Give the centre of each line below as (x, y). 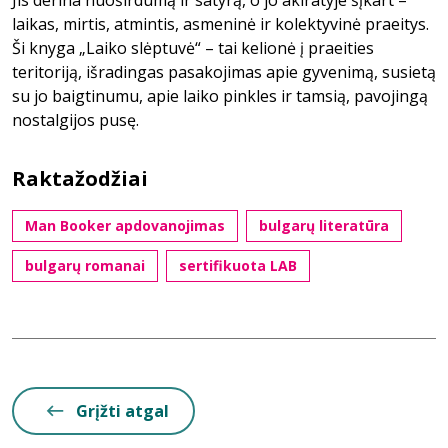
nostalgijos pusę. (75, 120)
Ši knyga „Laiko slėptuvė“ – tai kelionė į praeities (193, 48)
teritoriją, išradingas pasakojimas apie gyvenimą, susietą (224, 72)
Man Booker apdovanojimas (125, 225)
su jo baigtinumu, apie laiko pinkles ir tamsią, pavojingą (220, 96)
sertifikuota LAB (238, 265)
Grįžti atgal (122, 411)
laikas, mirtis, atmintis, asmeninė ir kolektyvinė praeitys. (220, 24)
